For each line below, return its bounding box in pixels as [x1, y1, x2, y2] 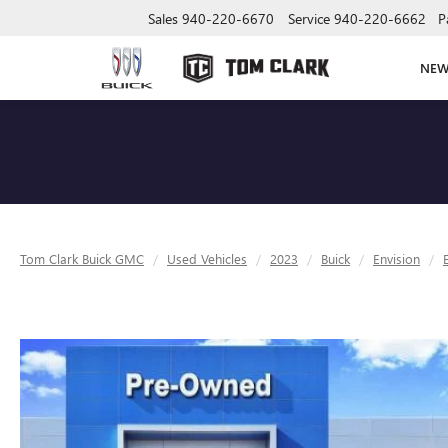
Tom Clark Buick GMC [20, 250, 144, 267]
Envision [373, 250, 420, 267]
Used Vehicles [167, 250, 247, 267]
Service [288, 8, 330, 28]
